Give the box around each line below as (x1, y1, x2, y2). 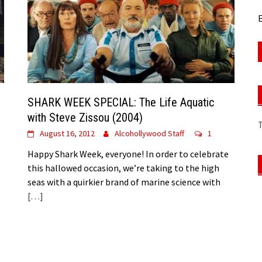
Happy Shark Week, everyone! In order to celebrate (27, 148, 229, 160)
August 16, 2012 (40, 128, 95, 139)
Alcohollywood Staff (115, 128, 185, 139)
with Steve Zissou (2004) (27, 111, 143, 125)
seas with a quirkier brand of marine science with (27, 176, 221, 188)
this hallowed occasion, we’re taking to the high (27, 162, 220, 174)
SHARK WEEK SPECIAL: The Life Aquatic (27, 95, 215, 110)
